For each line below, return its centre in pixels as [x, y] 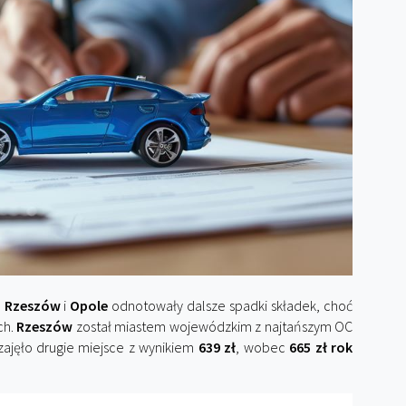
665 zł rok [321, 347]
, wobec [263, 347]
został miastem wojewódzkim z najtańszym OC [213, 326]
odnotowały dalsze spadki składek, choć [231, 305]
